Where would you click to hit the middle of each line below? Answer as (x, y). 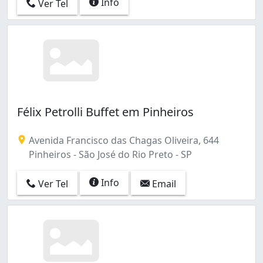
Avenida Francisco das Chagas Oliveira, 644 (123, 141)
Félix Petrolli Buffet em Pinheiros (105, 112)
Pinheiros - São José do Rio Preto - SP (109, 155)
